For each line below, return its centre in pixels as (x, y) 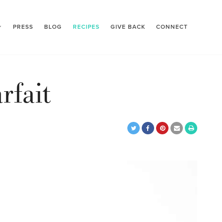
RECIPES (86, 27)
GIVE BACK (128, 27)
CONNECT (172, 27)
